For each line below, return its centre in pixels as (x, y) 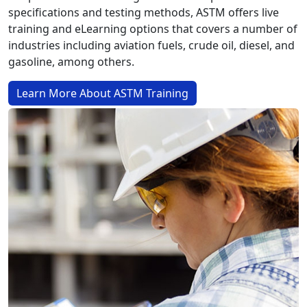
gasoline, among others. (71, 62)
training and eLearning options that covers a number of (153, 29)
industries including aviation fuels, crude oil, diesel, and (151, 45)
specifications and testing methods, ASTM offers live (144, 12)
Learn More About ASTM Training (102, 93)
